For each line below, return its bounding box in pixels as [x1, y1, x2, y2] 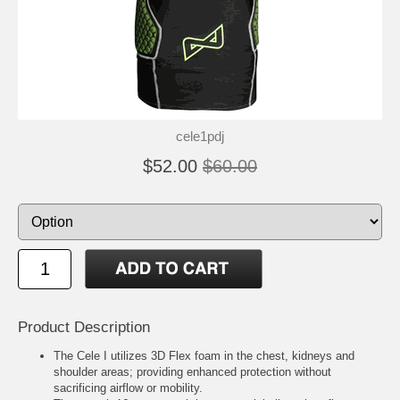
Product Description [18, 318, 150, 336]
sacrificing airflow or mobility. [54, 380, 203, 395]
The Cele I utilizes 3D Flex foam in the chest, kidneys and [54, 348, 354, 362]
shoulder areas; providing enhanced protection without [54, 364, 331, 379]
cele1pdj [176, 128, 224, 144]
